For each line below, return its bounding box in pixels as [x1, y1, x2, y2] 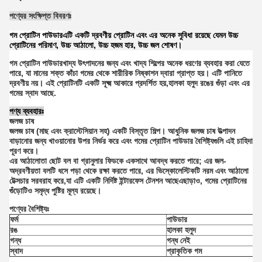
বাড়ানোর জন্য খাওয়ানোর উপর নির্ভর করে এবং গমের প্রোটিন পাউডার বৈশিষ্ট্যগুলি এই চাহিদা [9, 136, 253, 146]
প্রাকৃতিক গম [167, 246, 202, 256]
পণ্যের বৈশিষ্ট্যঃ [9, 204, 49, 213]
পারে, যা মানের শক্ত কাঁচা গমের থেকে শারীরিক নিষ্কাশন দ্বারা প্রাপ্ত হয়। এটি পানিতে [9, 68, 242, 78]
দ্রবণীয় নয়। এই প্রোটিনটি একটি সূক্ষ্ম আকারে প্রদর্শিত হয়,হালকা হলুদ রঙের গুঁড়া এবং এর [9, 78, 250, 88]
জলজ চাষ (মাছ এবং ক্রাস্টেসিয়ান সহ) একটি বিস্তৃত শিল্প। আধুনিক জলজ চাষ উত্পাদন [9, 126, 235, 136]
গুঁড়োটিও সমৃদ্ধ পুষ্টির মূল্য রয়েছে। [9, 186, 101, 195]
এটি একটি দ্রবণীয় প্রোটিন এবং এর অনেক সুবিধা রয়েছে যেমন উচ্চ [63, 30, 238, 40]
